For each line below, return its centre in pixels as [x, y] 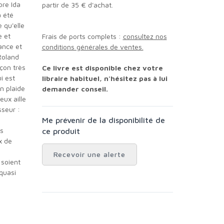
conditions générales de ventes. [92, 47]
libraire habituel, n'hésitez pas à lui [104, 78]
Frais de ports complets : [84, 36]
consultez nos [145, 36]
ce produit [61, 131]
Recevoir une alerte [92, 154]
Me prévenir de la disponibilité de [45, 120]
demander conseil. [75, 89]
